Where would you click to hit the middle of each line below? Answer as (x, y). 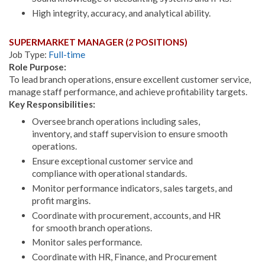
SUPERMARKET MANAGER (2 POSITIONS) (99, 42)
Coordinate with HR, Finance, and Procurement (124, 257)
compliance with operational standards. (109, 173)
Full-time (67, 55)
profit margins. (61, 200)
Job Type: (29, 55)
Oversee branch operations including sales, (116, 122)
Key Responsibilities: (52, 104)
